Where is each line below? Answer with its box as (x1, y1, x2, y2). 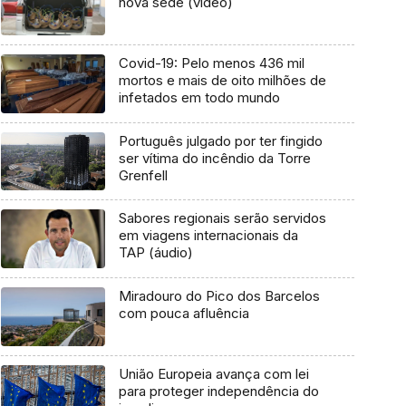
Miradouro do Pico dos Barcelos (118, 287, 320, 305)
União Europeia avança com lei (118, 364, 309, 382)
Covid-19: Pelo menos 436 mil (118, 54, 304, 72)
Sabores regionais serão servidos (118, 209, 326, 227)
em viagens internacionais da (118, 227, 298, 245)
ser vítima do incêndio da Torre (118, 149, 311, 167)
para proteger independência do (118, 382, 319, 400)
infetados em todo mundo (118, 89, 280, 107)
